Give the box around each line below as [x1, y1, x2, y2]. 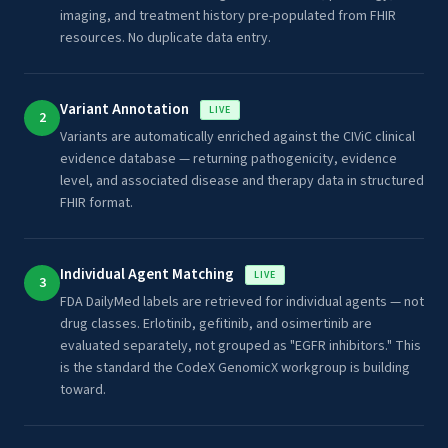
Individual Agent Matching [60, 264, 237, 285]
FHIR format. [60, 193, 133, 213]
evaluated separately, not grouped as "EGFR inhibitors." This [60, 336, 421, 356]
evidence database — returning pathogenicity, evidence [60, 149, 397, 169]
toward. [60, 380, 106, 400]
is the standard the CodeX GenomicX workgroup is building [60, 358, 410, 378]
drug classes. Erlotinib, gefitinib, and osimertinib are [60, 314, 372, 334]
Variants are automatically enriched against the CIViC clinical [60, 127, 415, 147]
